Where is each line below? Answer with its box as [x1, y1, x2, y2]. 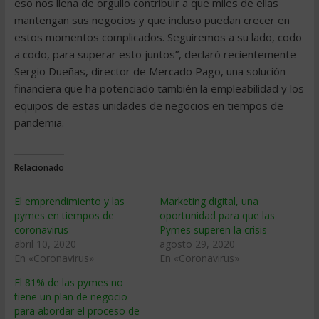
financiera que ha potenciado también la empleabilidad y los [14, 81, 304, 95]
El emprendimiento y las [14, 194, 125, 208]
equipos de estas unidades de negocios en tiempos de [14, 98, 283, 113]
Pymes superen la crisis [159, 223, 267, 236]
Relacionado [14, 162, 64, 174]
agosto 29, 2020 [159, 237, 235, 251]
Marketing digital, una [159, 194, 258, 208]
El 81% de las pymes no [14, 276, 123, 289]
